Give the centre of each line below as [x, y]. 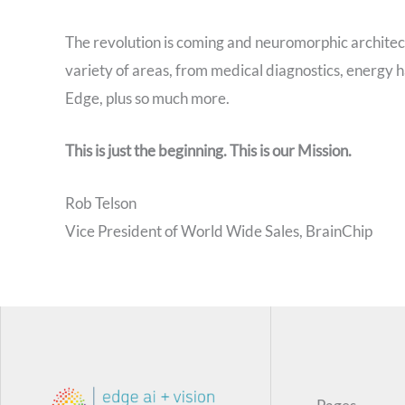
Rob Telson [101, 203]
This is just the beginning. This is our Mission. [208, 150]
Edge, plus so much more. [147, 98]
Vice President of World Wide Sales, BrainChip [219, 231]
